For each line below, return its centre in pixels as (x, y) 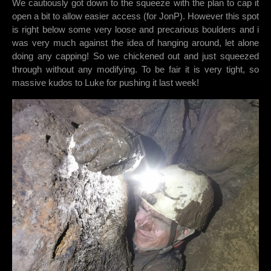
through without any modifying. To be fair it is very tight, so (135, 70)
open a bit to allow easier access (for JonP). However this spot (135, 16)
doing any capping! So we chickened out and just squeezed (135, 56)
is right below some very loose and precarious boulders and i (135, 30)
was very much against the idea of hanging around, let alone (135, 43)
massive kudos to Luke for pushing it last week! (106, 83)
